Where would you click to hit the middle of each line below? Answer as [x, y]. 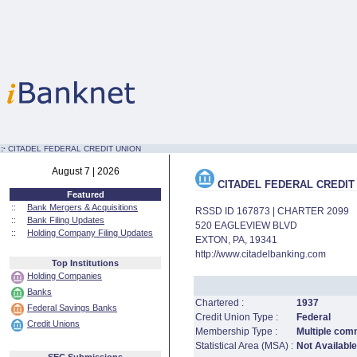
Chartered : [220, 303]
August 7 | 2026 [85, 171]
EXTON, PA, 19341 [236, 240]
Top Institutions [85, 263]
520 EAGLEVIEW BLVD [246, 226]
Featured [85, 194]
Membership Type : [236, 331]
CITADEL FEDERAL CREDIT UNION [75, 149]
